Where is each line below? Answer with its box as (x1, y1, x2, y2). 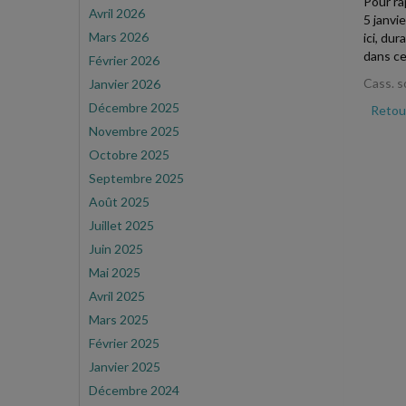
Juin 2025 (89, 241, 143, 256)
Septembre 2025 (89, 170, 184, 186)
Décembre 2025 (89, 100, 179, 115)
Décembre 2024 (89, 382, 179, 398)
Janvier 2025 (89, 359, 160, 374)
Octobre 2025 (89, 147, 169, 162)
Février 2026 (89, 53, 159, 68)
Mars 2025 (89, 312, 149, 327)
